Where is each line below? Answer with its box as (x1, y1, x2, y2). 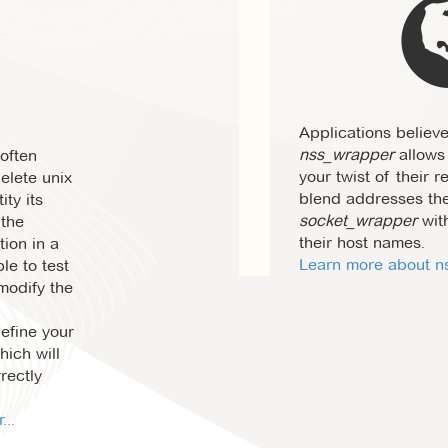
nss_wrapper (299, 145, 394, 164)
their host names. (299, 233, 425, 252)
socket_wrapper (299, 211, 417, 230)
